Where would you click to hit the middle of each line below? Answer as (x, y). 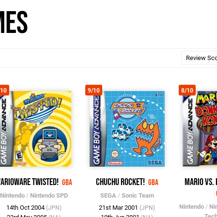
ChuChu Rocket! (120, 182)
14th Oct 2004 (26, 208)
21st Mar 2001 (119, 208)
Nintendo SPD (49, 196)
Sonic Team (138, 196)
